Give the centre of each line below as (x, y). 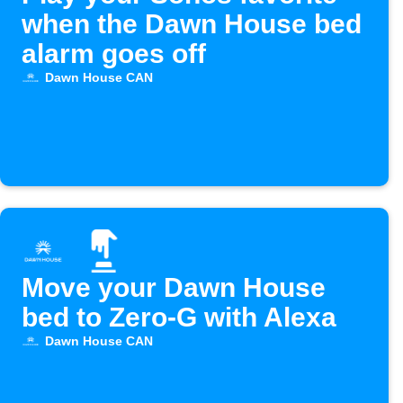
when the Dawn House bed (192, 24)
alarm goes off (114, 54)
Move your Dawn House (174, 288)
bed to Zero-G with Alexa (179, 318)
